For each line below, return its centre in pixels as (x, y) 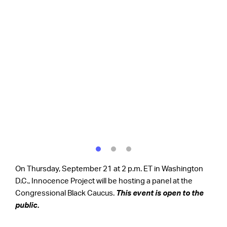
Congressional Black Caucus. (66, 193)
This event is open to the (160, 193)
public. (27, 205)
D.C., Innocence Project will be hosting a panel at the (104, 181)
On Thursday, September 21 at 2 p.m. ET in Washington (109, 169)
